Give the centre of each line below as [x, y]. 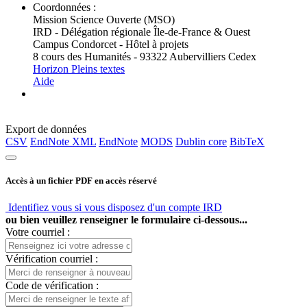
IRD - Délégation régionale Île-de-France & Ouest [142, 32]
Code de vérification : [52, 286]
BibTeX [247, 142]
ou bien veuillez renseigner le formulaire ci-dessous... [126, 220]
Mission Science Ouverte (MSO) [104, 20]
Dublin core [201, 142]
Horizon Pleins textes [79, 69]
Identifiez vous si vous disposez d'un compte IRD [114, 208]
